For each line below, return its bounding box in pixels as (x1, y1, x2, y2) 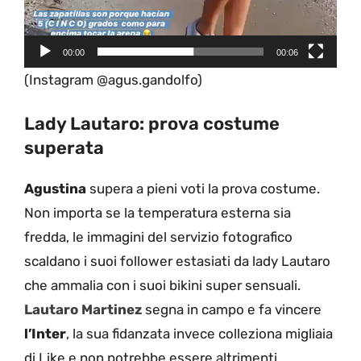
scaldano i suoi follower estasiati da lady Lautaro (24, 253, 330, 270)
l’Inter (24, 326, 66, 342)
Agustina (24, 180, 86, 197)
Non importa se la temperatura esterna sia (24, 205, 291, 222)
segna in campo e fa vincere (145, 301, 322, 318)
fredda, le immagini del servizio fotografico (24, 229, 293, 246)
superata (24, 137, 104, 160)
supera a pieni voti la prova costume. (86, 180, 320, 197)
